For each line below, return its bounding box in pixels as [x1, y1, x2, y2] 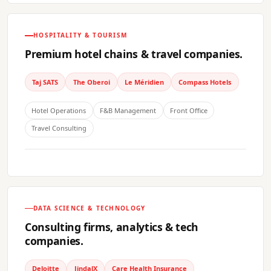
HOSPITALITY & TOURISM [33, 31, 128, 40]
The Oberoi [73, 77, 110, 87]
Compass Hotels [178, 77, 232, 87]
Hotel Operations [31, 105, 87, 115]
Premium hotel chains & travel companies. [25, 47, 243, 62]
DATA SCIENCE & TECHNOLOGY [33, 203, 146, 212]
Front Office [169, 105, 207, 115]
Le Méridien [124, 77, 164, 87]
